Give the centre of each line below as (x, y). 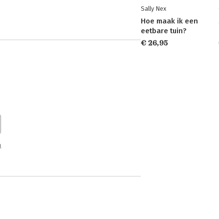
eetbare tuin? (164, 31)
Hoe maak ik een (169, 21)
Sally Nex (153, 9)
